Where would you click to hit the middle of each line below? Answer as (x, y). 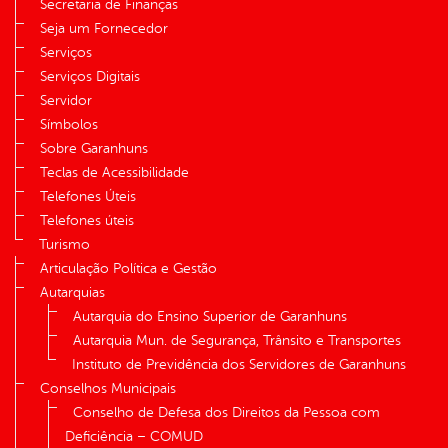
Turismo (64, 245)
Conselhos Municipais (108, 389)
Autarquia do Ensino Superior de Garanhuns (210, 317)
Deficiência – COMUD (134, 437)
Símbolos (69, 125)
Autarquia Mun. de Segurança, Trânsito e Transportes (237, 341)
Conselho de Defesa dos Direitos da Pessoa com (226, 413)
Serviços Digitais (90, 77)
